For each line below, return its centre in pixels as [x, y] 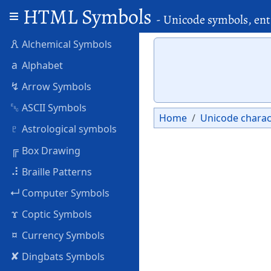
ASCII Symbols [53, 108]
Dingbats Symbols [62, 257]
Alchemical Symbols [66, 44]
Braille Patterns [56, 171]
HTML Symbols [90, 16]
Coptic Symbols [56, 214]
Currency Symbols [62, 236]
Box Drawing [50, 150]
